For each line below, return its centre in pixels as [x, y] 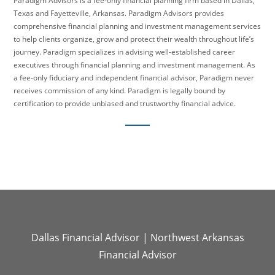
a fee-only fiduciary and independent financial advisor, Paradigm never [134, 77]
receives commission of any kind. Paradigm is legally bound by [120, 90]
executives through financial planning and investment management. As [135, 64]
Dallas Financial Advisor [85, 237]
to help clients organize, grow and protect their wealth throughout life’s [134, 39]
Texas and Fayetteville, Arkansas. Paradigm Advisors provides [119, 13]
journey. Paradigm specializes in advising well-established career [125, 52]
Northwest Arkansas [197, 237]
